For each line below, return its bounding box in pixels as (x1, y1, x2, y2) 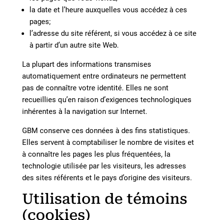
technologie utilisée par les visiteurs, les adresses (22, 162, 186, 170)
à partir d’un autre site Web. (29, 41, 119, 50)
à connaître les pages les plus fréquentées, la (22, 150, 170, 159)
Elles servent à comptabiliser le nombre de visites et (22, 138, 194, 147)
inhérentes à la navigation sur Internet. (22, 107, 147, 116)
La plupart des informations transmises (22, 60, 151, 69)
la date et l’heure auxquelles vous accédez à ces (29, 5, 187, 14)
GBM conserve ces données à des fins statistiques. (22, 126, 190, 135)
